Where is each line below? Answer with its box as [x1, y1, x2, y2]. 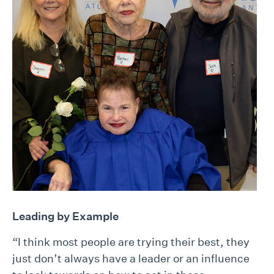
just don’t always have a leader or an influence [12, 252, 250, 265]
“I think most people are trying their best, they [12, 235, 250, 249]
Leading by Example [12, 210, 119, 223]
